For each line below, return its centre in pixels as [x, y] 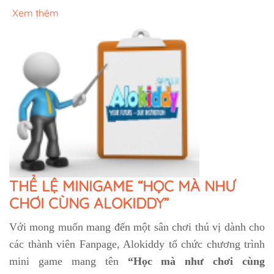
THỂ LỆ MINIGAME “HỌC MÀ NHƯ [122, 186]
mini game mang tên [68, 261]
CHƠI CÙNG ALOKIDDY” [89, 203]
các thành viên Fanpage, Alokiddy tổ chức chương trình [137, 244]
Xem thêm [35, 13]
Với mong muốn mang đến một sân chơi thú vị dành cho [137, 227]
